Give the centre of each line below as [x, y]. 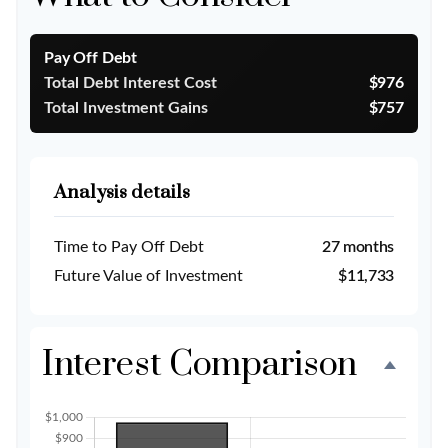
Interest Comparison [199, 365]
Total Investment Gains [126, 108]
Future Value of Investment [148, 276]
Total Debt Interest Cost [130, 83]
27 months [357, 247]
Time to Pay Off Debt [129, 247]
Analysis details [122, 192]
